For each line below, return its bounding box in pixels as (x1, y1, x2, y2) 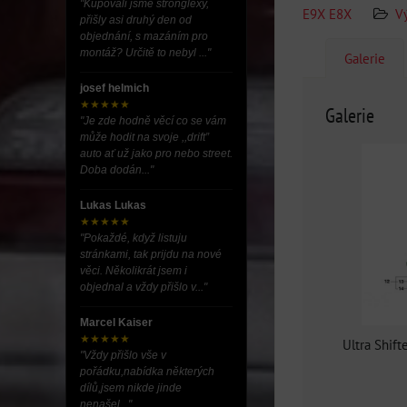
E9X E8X (303, 5, 352, 23)
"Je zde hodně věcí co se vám (80, 114, 226, 127)
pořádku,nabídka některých (80, 365, 214, 378)
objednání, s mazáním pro (80, 30, 208, 43)
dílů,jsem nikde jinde (80, 382, 182, 394)
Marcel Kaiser (80, 316, 153, 329)
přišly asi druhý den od (80, 14, 192, 26)
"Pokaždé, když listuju (80, 232, 187, 244)
